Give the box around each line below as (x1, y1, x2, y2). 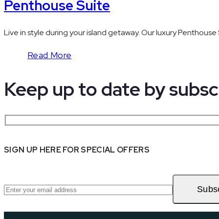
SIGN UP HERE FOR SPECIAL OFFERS (4, 144, 150, 155)
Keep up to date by (4, 76, 169, 102)
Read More (27, 49, 72, 61)
